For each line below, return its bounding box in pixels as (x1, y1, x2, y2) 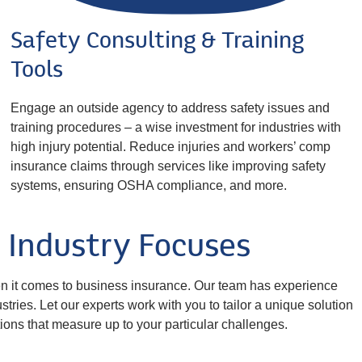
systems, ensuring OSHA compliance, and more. (11, 179, 288, 193)
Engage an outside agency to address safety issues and (11, 101, 330, 116)
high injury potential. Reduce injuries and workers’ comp (11, 140, 331, 154)
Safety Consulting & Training (11, 30, 305, 55)
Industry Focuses (7, 231, 250, 266)
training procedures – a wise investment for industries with (11, 120, 342, 135)
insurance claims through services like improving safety (11, 159, 326, 174)
